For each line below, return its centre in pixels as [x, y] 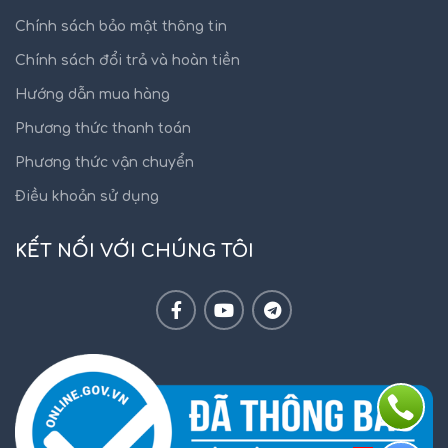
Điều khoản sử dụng [87, 196]
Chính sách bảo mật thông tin [121, 26]
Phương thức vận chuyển [104, 162]
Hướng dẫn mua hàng [92, 94]
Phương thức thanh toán [103, 128]
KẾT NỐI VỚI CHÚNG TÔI [134, 251]
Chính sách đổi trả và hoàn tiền [127, 60]
